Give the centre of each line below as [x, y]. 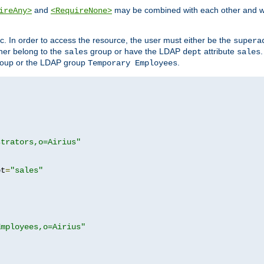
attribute [219, 51]
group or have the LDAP [135, 51]
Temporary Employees [133, 63]
